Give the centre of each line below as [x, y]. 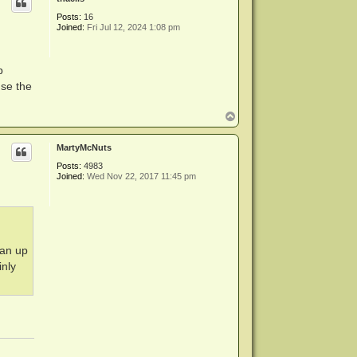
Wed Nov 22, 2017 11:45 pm [141, 177]
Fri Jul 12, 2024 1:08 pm [133, 27]
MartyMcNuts [84, 148]
